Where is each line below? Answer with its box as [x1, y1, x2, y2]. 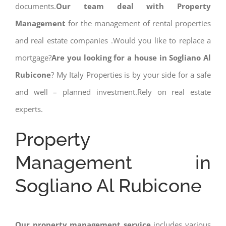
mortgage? [15, 52, 51, 63]
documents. [15, 1, 56, 12]
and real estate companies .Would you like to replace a [15, 35, 211, 46]
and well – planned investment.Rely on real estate [15, 87, 211, 97]
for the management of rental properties [66, 18, 211, 29]
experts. [15, 104, 43, 115]
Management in [15, 151, 211, 174]
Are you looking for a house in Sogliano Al [51, 52, 211, 63]
